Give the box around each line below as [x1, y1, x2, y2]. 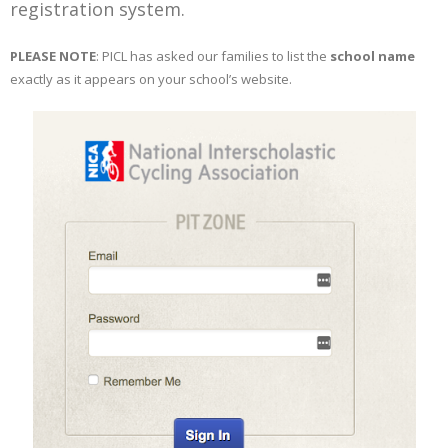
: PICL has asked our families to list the [96, 47, 330, 65]
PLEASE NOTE [10, 47, 96, 65]
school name [330, 47, 415, 65]
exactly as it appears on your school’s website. [10, 70, 292, 88]
